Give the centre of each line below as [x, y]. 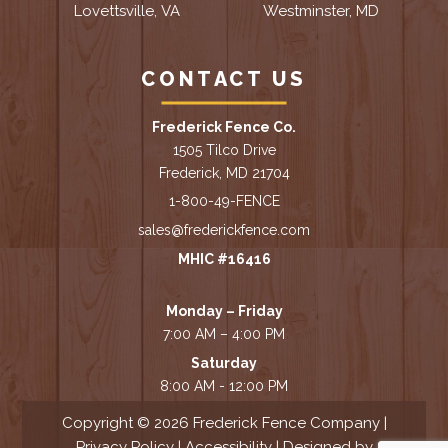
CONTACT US [224, 79]
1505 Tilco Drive [224, 149]
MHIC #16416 [224, 258]
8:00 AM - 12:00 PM [224, 385]
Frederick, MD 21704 [224, 172]
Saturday [224, 362]
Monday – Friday [224, 311]
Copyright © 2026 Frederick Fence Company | [224, 422]
